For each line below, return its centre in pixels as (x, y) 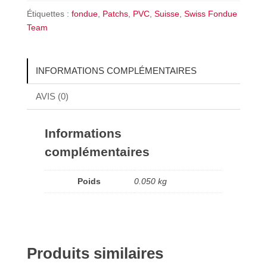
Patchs (115, 13)
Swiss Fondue (210, 13)
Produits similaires (95, 254)
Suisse (167, 13)
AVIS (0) (52, 96)
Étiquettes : (49, 13)
